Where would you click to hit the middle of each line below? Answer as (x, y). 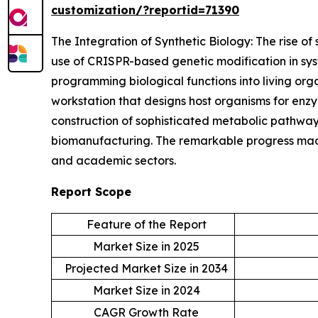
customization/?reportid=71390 (145, 10)
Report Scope (91, 191)
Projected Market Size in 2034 (146, 268)
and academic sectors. (114, 160)
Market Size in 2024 (146, 290)
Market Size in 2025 (146, 246)
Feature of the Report (146, 224)
